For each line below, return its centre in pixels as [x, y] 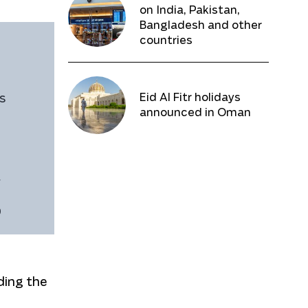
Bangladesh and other [200, 26]
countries [166, 41]
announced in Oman [195, 113]
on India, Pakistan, [189, 11]
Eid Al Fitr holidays [190, 98]
